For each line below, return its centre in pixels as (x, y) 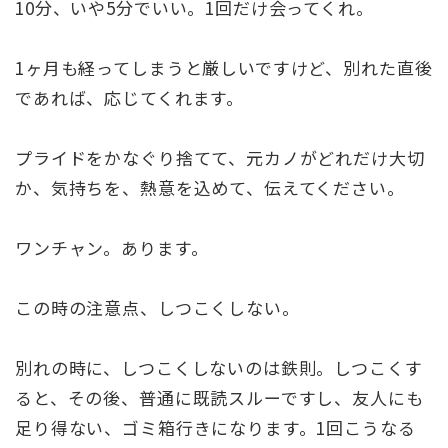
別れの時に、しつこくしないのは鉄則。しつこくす (219, 368)
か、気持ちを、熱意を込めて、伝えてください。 (210, 188)
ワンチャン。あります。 (112, 248)
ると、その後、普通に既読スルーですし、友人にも (219, 398)
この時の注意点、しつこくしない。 (157, 308)
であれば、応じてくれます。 (130, 98)
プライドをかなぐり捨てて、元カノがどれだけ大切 (220, 158)
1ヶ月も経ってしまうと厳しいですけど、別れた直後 (224, 68)
